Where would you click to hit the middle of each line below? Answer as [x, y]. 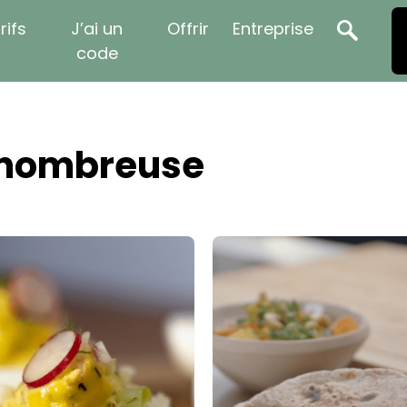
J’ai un [97, 29]
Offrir [189, 29]
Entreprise [273, 29]
